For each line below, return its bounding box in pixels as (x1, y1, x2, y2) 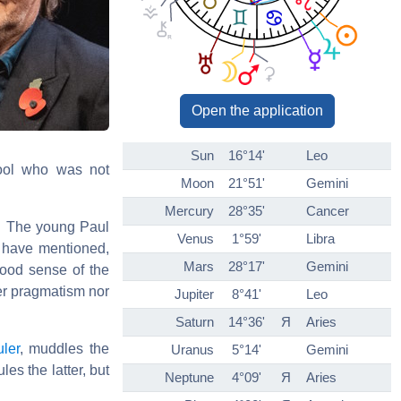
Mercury (165, 203, 214, 219)
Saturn (175, 314, 214, 330)
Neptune (165, 370, 214, 386)
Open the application (191, 103, 323, 119)
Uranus (171, 342, 214, 358)
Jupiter (175, 286, 214, 303)
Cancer (306, 203, 349, 219)
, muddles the (19, 340, 110, 356)
